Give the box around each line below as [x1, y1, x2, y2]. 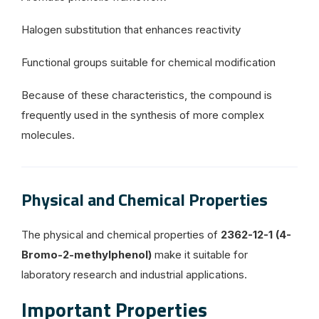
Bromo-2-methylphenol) [21, 247, 152, 261]
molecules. [21, 127, 75, 142]
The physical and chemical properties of [21, 227, 221, 241]
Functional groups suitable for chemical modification [21, 55, 276, 69]
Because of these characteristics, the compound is [21, 88, 272, 102]
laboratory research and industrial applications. [21, 267, 247, 281]
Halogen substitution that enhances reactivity [21, 22, 241, 36]
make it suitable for [152, 247, 248, 261]
